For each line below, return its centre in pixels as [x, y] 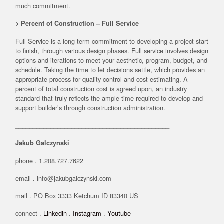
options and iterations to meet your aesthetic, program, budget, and [111, 60]
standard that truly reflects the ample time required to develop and [109, 98]
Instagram [87, 213]
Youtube [119, 213]
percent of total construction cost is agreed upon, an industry [101, 88]
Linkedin [55, 213]
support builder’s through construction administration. [90, 107]
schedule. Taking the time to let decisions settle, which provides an [110, 69]
